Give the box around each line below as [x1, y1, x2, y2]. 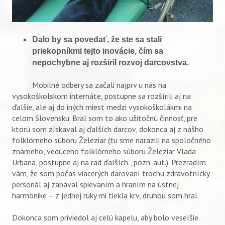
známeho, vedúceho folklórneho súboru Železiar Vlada [12, 146, 196, 157]
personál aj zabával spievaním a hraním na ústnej [12, 179, 179, 190]
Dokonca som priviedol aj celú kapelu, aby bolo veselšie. [12, 212, 200, 223]
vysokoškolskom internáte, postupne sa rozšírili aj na [12, 91, 191, 101]
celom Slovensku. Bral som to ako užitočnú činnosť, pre [12, 113, 197, 124]
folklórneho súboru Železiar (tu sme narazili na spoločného [12, 135, 211, 146]
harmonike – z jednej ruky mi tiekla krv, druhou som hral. [12, 190, 199, 201]
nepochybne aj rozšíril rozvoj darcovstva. [32, 58, 189, 67]
